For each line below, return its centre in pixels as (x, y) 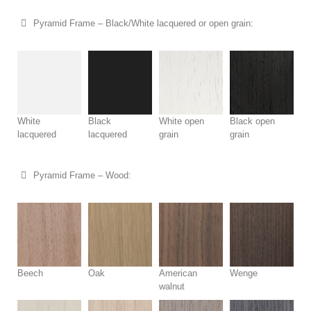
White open (182, 121)
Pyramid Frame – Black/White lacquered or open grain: (143, 23)
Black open (252, 121)
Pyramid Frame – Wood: (82, 175)
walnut (172, 286)
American (178, 273)
